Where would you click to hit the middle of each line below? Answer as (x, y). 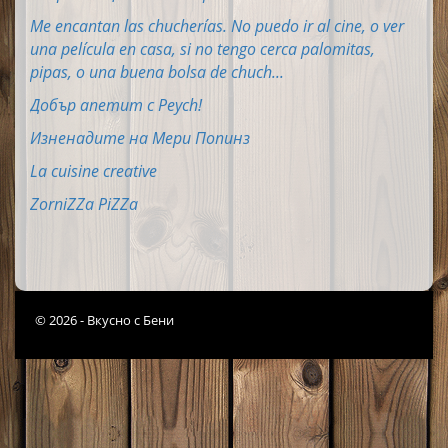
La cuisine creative (93, 171)
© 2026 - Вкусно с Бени (104, 320)
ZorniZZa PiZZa (84, 204)
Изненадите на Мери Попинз (140, 138)
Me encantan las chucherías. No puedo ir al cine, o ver (217, 26)
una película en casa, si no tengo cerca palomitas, (202, 49)
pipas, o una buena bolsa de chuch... (157, 72)
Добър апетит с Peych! (116, 105)
